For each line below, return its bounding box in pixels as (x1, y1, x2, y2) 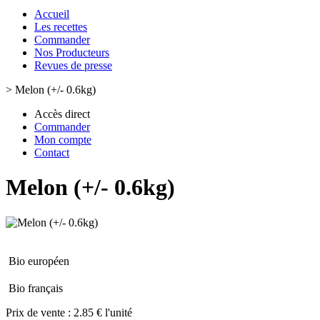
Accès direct (34, 108, 90, 120)
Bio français (9, 281, 63, 294)
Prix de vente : (6, 306, 74, 319)
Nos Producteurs (34, 46, 109, 59)
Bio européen (9, 254, 69, 267)
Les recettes (34, 21, 87, 33)
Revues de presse (34, 59, 112, 71)
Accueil (34, 8, 69, 20)
